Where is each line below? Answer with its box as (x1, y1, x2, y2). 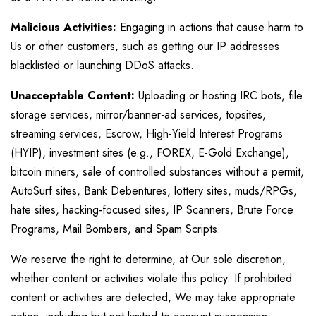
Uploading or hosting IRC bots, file (135, 87, 303, 104)
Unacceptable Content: (11, 87, 135, 104)
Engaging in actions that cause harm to (116, 19, 303, 35)
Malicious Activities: (11, 19, 116, 35)
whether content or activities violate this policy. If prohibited (11, 270, 292, 286)
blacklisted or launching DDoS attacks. (11, 57, 194, 73)
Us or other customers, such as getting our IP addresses (11, 38, 279, 54)
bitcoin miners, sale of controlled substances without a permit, (11, 164, 304, 180)
